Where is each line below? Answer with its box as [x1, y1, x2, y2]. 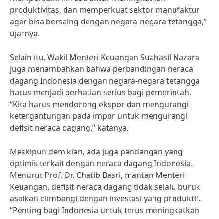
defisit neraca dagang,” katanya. [10, 122, 129, 133]
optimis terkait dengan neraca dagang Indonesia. [10, 158, 193, 169]
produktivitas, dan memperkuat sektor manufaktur [10, 4, 200, 15]
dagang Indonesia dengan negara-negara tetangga [10, 75, 200, 86]
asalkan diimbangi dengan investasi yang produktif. [10, 193, 201, 204]
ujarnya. [10, 28, 40, 39]
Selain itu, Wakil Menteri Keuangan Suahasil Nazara [10, 52, 199, 63]
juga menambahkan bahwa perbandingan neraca [10, 64, 193, 74]
